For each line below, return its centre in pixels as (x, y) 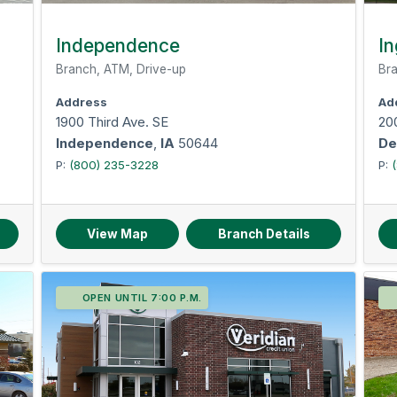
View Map (118, 234)
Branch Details (264, 234)
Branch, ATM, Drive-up (121, 69)
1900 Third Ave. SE (113, 122)
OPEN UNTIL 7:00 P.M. (142, 298)
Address (82, 102)
